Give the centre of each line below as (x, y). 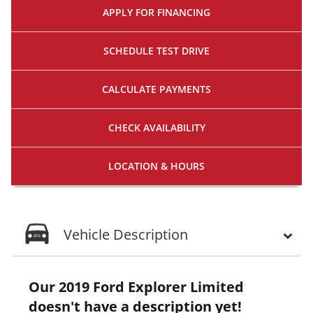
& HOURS (183, 166)
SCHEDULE (129, 50)
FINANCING (184, 12)
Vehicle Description (126, 234)
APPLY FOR (129, 12)
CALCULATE (129, 89)
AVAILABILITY (174, 127)
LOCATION (133, 166)
